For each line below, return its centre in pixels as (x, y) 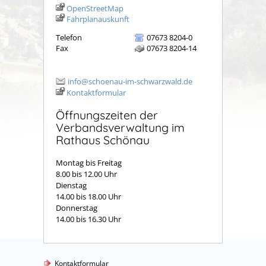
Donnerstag (77, 208)
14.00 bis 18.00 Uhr (88, 197)
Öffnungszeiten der (107, 115)
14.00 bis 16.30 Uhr (90, 219)
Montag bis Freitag (90, 163)
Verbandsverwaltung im (120, 127)
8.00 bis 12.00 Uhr (86, 174)
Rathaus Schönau (103, 140)
